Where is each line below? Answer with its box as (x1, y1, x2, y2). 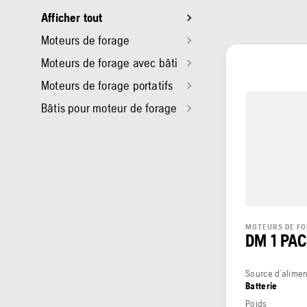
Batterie (245, 280, 278, 291)
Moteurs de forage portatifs (41, 78, 173, 93)
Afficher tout (41, 10, 103, 25)
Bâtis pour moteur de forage (41, 101, 177, 115)
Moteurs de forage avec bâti (41, 56, 178, 70)
